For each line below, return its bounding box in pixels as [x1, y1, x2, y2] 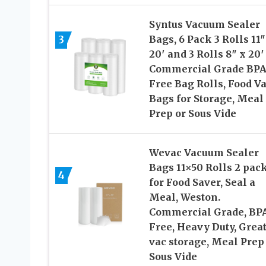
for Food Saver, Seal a [148, 176, 255, 188]
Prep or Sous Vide [148, 107, 236, 119]
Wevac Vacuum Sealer [148, 146, 259, 159]
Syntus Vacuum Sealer [148, 18, 260, 30]
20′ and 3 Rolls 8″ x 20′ [148, 47, 264, 60]
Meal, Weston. [148, 191, 220, 203]
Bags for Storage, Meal [148, 92, 264, 104]
